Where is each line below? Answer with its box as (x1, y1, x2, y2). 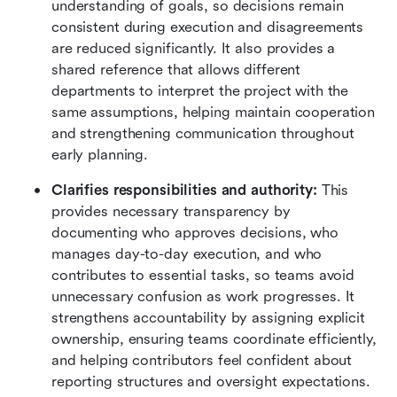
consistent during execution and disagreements (51, 18, 364, 35)
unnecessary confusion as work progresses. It (51, 287, 355, 305)
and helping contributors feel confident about (51, 351, 353, 369)
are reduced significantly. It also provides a (51, 39, 336, 57)
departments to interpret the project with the (51, 82, 349, 99)
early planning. (51, 145, 149, 163)
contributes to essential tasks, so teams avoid (51, 266, 355, 284)
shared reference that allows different (51, 60, 301, 78)
